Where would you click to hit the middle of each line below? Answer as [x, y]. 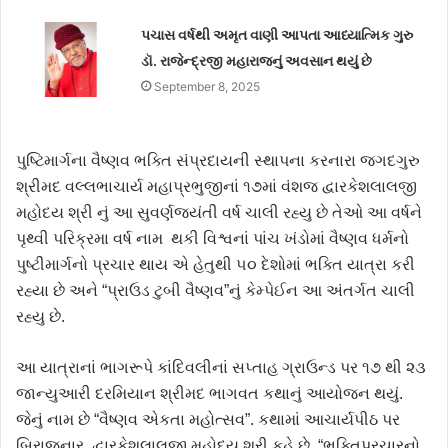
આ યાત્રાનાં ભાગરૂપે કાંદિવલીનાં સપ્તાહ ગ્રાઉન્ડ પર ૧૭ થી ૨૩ [221, 368]
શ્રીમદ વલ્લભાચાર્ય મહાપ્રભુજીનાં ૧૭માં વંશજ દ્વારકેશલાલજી [216, 187]
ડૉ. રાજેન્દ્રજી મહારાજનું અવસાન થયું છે [257, 61]
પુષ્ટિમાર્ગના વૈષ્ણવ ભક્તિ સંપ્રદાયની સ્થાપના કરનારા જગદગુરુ [218, 161]
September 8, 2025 [207, 87]
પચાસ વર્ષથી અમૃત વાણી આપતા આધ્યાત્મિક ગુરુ [277, 35]
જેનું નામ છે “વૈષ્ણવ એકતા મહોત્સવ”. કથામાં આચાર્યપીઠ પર [208, 420]
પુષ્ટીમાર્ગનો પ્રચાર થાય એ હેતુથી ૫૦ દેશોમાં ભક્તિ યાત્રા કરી [215, 265]
